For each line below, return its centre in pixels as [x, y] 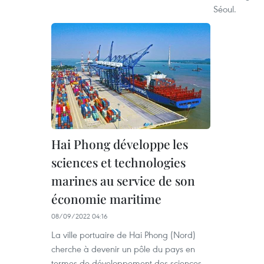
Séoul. [225, 9]
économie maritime [106, 199]
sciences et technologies [118, 162]
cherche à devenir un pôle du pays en [123, 249]
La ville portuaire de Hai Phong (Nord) [123, 235]
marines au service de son [123, 180]
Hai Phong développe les [120, 144]
